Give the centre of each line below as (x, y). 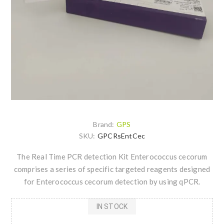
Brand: (104, 124)
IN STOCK (112, 206)
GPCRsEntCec (121, 136)
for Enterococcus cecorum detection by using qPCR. (112, 182)
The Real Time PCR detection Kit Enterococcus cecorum (112, 157)
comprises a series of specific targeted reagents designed (112, 169)
